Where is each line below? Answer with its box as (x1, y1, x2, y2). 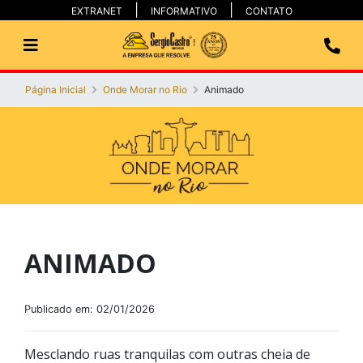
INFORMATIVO (150, 5, 217, 17)
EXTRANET (70, 5, 122, 17)
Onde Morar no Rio (103, 83, 187, 96)
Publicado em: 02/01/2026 (24, 303, 155, 315)
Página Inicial (25, 83, 86, 96)
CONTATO (245, 5, 293, 17)
